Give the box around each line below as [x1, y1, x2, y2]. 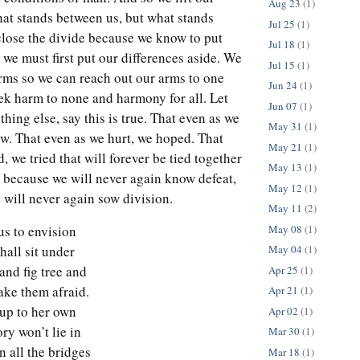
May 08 [268, 221, 302, 236]
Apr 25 [268, 262, 298, 277]
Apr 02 [268, 303, 298, 318]
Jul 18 [268, 37, 295, 52]
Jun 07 [268, 98, 297, 113]
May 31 [268, 119, 302, 134]
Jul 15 [268, 57, 295, 72]
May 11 [268, 201, 302, 216]
